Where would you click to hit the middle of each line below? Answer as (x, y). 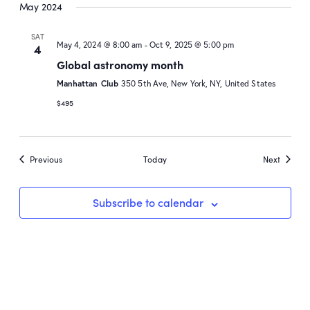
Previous (46, 159)
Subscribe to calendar (148, 202)
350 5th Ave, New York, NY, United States (198, 84)
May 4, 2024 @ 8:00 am (99, 45)
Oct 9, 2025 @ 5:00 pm (192, 45)
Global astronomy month (120, 65)
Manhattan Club (89, 84)
